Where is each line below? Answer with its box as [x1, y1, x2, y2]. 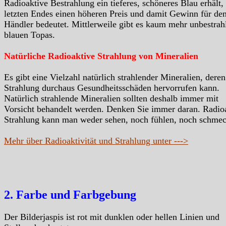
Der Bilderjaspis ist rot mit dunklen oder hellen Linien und [4, 212, 219, 222]
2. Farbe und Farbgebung [4, 188, 136, 202]
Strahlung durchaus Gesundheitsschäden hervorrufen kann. [4, 83, 219, 93]
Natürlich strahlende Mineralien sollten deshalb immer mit [4, 93, 218, 104]
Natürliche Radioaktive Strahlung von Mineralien [4, 51, 198, 62]
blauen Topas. [4, 29, 55, 40]
